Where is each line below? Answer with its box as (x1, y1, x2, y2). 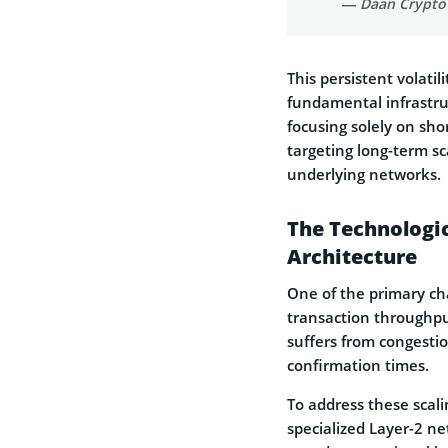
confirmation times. (287, 354, 429, 375)
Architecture (287, 242, 417, 270)
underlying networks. (287, 163, 441, 184)
